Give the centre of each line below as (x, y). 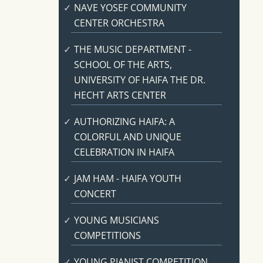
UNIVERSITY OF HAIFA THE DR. (139, 80)
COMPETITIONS (107, 236)
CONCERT (95, 194)
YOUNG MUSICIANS (116, 220)
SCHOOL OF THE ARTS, (123, 64)
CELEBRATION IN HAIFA (124, 152)
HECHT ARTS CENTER (120, 95)
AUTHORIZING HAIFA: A (124, 121)
